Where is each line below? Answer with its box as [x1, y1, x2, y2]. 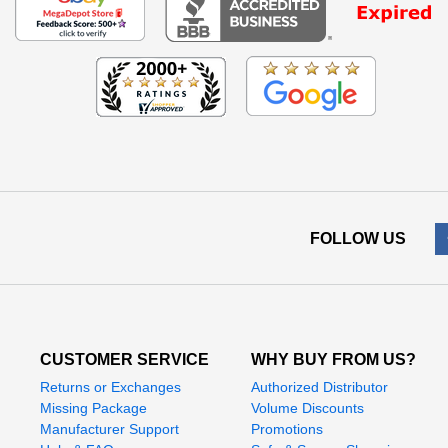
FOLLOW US [310, 230, 406, 248]
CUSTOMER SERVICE [40, 351, 210, 368]
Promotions [250, 421, 323, 437]
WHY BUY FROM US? [250, 351, 416, 368]
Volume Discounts [250, 400, 364, 416]
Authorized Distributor [250, 379, 388, 395]
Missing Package [40, 400, 148, 416]
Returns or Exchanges [40, 379, 182, 395]
